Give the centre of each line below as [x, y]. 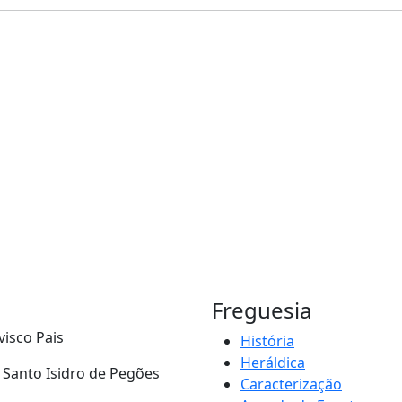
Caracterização [291, 384]
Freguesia [262, 310]
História [267, 341]
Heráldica [273, 362]
